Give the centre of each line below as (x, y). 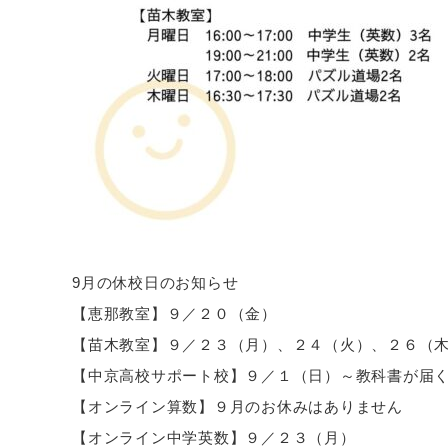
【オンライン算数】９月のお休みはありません (237, 407)
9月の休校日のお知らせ (155, 283)
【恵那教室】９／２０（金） (174, 314)
